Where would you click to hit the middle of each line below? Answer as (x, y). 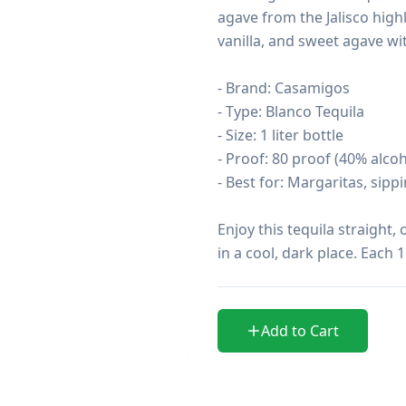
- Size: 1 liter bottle (280, 135)
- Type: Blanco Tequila (291, 111)
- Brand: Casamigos (284, 88)
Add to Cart (300, 331)
